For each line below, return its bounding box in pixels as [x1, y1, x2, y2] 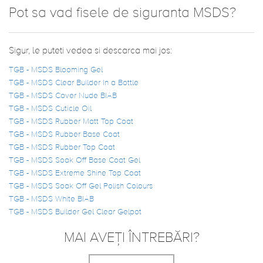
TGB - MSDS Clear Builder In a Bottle [9, 79, 139, 87]
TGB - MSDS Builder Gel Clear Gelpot [9, 208, 141, 216]
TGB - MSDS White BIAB [9, 195, 94, 203]
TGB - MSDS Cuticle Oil [9, 104, 92, 113]
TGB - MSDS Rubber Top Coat [9, 143, 115, 151]
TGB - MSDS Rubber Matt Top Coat [9, 117, 133, 126]
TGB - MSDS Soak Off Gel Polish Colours [9, 182, 153, 190]
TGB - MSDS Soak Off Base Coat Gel [9, 156, 140, 164]
